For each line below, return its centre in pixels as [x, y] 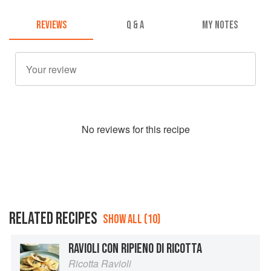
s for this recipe [157, 129]
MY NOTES [220, 25]
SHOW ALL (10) [132, 220]
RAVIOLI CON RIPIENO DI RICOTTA [135, 249]
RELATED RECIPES [53, 219]
